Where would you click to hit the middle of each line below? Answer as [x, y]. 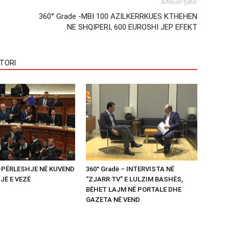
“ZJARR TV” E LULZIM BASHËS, [134, 179]
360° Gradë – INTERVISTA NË [130, 169]
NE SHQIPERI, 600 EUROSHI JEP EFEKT [132, 27]
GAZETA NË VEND [113, 199]
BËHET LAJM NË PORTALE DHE [134, 189]
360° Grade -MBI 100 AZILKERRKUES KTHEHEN [118, 16]
